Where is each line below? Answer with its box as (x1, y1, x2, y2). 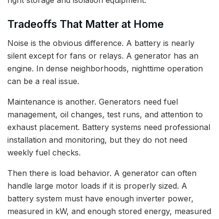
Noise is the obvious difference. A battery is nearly (7, 38, 195, 48)
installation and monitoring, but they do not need (7, 135, 187, 145)
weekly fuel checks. (7, 148, 81, 158)
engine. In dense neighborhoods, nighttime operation (7, 64, 203, 74)
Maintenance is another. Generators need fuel (7, 97, 178, 107)
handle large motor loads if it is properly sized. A (7, 181, 187, 191)
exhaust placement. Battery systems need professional (7, 122, 210, 132)
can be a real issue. (7, 76, 79, 87)
